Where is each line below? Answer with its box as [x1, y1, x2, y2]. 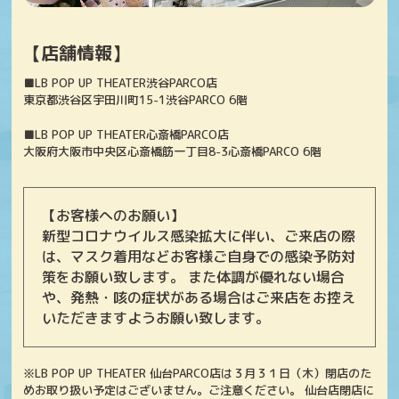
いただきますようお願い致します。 [42, 308, 271, 329]
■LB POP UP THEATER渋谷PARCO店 [23, 75, 218, 92]
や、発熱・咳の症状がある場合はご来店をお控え [42, 288, 356, 308]
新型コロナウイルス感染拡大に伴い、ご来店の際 [42, 226, 356, 247]
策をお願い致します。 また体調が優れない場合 [42, 267, 346, 288]
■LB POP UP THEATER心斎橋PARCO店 [23, 126, 230, 143]
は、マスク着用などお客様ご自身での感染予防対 [42, 247, 356, 267]
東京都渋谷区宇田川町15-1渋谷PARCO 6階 [23, 92, 260, 109]
